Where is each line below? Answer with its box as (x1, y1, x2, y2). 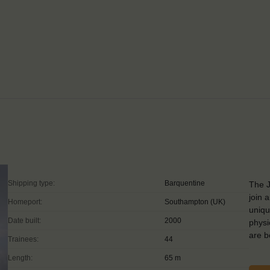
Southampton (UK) (165, 197, 225, 206)
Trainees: (8, 234, 39, 243)
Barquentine (165, 178, 205, 187)
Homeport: (8, 197, 42, 206)
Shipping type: (8, 178, 55, 187)
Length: (8, 253, 33, 262)
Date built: (8, 216, 41, 225)
